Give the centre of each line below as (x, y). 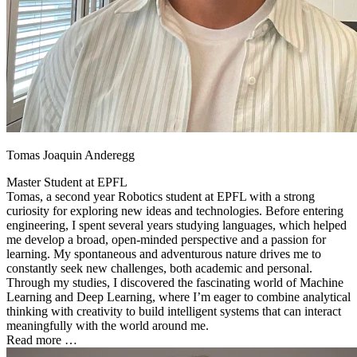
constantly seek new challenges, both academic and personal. (159, 269)
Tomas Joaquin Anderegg (71, 155)
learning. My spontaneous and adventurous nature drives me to (164, 254)
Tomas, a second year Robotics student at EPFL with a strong (161, 197)
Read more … (42, 340)
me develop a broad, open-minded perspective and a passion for (166, 240)
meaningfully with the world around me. (108, 326)
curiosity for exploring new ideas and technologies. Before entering (175, 211)
